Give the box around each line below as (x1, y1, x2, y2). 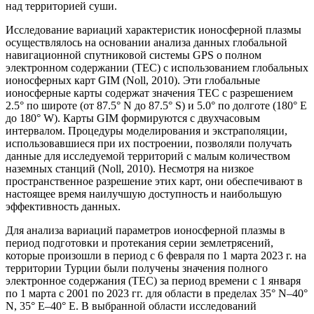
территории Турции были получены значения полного (6, 261, 268, 274)
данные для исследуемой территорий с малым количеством (6, 149, 290, 162)
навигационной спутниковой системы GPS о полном (6, 48, 261, 61)
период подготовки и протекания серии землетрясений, (6, 236, 273, 249)
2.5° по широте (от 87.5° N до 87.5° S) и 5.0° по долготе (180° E (6, 99, 307, 111)
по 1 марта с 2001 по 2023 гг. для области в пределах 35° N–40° (6, 287, 308, 299)
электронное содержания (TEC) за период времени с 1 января (6, 274, 301, 287)
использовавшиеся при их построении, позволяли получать (6, 137, 292, 149)
